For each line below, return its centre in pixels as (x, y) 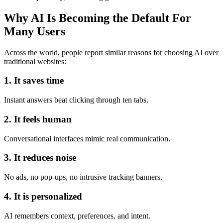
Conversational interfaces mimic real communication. (87, 138)
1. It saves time (34, 81)
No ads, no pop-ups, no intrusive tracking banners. (83, 177)
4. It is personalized (43, 196)
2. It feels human (38, 119)
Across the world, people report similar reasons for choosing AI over (111, 52)
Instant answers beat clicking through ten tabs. (76, 100)
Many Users (35, 31)
